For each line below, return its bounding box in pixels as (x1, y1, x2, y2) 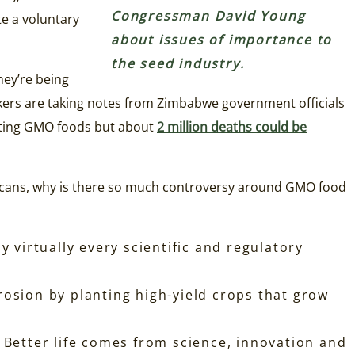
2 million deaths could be (157, 118, 307, 136)
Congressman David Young (111, 7, 306, 25)
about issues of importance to (111, 31, 333, 49)
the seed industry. (111, 55, 245, 73)
